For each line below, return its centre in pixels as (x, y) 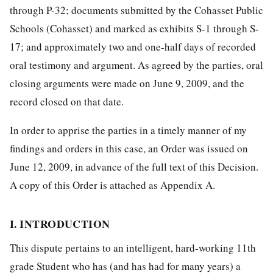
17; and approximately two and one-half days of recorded (133, 46)
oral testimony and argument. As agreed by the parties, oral (136, 65)
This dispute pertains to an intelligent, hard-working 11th (133, 248)
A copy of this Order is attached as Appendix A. (112, 185)
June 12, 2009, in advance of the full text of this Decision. (134, 166)
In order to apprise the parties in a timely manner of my (128, 130)
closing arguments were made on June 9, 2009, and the (127, 83)
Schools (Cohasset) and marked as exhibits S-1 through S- (134, 28)
